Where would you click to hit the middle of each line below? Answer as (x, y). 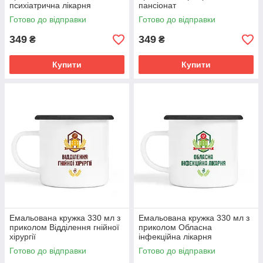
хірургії (23, 237)
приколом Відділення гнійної (64, 227)
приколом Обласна (175, 227)
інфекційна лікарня (175, 237)
